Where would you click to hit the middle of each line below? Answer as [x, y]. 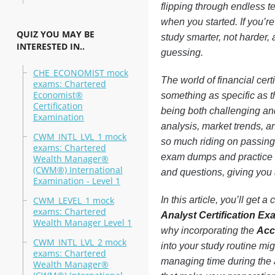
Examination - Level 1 [76, 181]
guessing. [182, 52]
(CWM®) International [78, 170]
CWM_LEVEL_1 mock [73, 200]
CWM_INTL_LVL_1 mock [79, 137]
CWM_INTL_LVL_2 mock [79, 242]
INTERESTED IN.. [50, 46]
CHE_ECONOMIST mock [80, 73]
